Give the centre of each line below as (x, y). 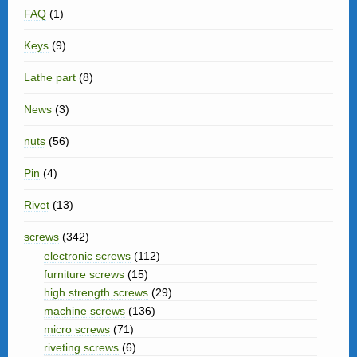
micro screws (77, 329)
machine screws (84, 311)
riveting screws (81, 347)
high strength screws (96, 292)
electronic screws (87, 256)
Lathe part (50, 77)
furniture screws (84, 274)
